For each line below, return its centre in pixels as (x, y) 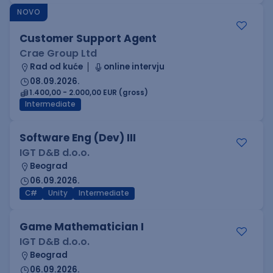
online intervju (134, 67)
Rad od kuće (56, 67)
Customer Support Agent (88, 38)
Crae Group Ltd (58, 53)
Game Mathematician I (82, 227)
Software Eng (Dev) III (78, 138)
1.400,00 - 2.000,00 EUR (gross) (89, 93)
